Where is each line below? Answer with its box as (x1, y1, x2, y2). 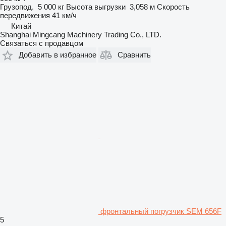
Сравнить (118, 50, 151, 60)
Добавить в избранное (19, 50, 96, 60)
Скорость (157, 2, 190, 11)
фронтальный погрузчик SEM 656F (100, 206, 221, 215)
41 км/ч (52, 11, 77, 20)
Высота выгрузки (66, 2, 126, 11)
